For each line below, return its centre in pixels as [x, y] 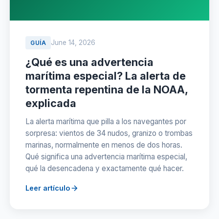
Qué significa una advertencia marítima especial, [106, 157]
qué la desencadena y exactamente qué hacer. [105, 168]
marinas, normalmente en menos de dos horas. [104, 145]
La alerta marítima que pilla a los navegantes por [106, 121]
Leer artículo [48, 188]
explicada [51, 103]
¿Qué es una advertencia [89, 62]
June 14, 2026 [73, 43]
